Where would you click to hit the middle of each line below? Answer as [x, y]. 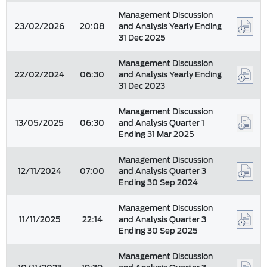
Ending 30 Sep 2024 [158, 183]
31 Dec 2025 [142, 38]
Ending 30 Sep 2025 [158, 231]
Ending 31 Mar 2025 [156, 134]
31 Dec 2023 [142, 86]
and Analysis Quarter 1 [162, 123]
